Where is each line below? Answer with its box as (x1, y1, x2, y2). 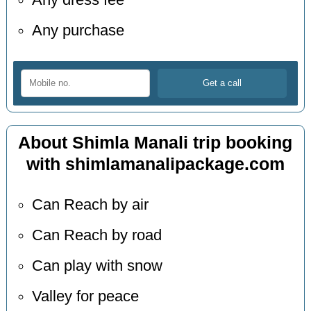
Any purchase (31, 22, 124, 40)
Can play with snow (31, 258, 162, 275)
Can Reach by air (31, 196, 149, 214)
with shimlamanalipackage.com (26, 154, 285, 174)
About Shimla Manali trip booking (18, 133, 293, 152)
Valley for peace (31, 288, 139, 305)
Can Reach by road (31, 227, 162, 244)
